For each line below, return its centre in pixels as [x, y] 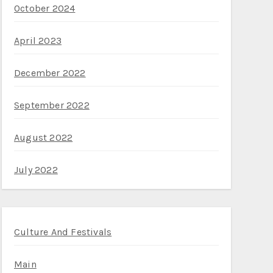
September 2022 [52, 105]
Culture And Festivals [63, 232]
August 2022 [44, 137]
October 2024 [45, 8]
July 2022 [36, 170]
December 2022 [50, 73]
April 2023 [38, 41]
